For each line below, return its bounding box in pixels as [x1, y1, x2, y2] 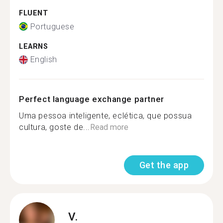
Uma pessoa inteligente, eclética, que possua [19, 111, 192, 120]
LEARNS [19, 42, 48, 51]
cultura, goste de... [19, 122, 90, 132]
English [30, 55, 57, 64]
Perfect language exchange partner [19, 94, 164, 104]
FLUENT [19, 9, 48, 17]
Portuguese [30, 21, 75, 31]
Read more [90, 122, 128, 132]
